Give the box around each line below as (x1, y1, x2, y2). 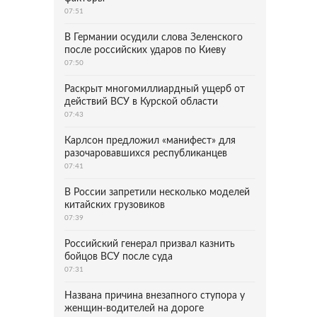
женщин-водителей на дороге (64, 304, 204, 313)
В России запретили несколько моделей (64, 188, 250, 197)
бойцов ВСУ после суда (64, 252, 173, 262)
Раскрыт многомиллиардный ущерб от (64, 84, 245, 94)
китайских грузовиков (64, 200, 165, 210)
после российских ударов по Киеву (64, 45, 226, 55)
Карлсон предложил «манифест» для (64, 136, 236, 146)
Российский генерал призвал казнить (64, 239, 235, 249)
